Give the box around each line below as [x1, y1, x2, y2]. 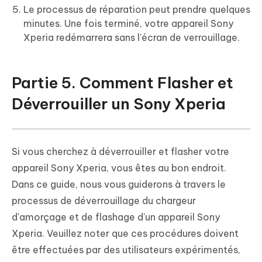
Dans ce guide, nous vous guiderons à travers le [12, 178, 226, 191]
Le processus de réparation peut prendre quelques [23, 4, 250, 16]
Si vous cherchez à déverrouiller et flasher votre [12, 146, 229, 158]
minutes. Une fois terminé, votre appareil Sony [23, 18, 233, 30]
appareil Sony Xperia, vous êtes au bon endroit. [12, 162, 226, 174]
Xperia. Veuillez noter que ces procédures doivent [12, 227, 239, 240]
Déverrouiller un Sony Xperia [12, 94, 226, 114]
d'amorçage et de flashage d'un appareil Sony [12, 211, 220, 223]
